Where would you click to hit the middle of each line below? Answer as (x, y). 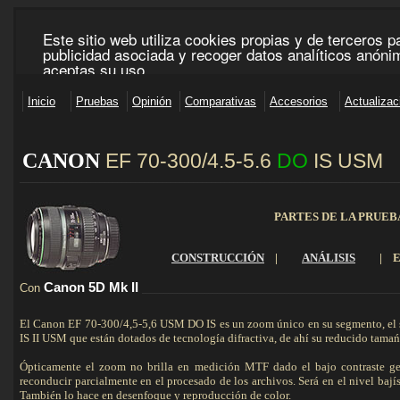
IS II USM (43, 338)
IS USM (346, 161)
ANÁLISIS (329, 258)
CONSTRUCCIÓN (218, 258)
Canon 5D (75, 287)
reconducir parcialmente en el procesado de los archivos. (159, 381)
